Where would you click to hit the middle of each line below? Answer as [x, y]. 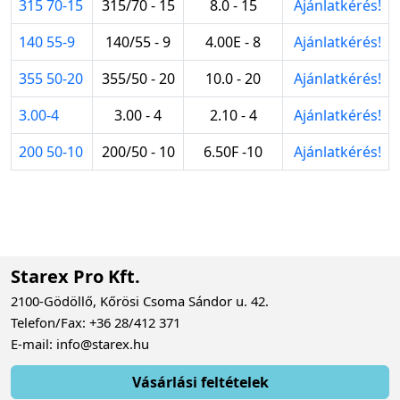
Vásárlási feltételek [200, 382]
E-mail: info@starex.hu [80, 343]
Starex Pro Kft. [75, 276]
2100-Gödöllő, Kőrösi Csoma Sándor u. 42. [140, 300]
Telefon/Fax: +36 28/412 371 [96, 322]
